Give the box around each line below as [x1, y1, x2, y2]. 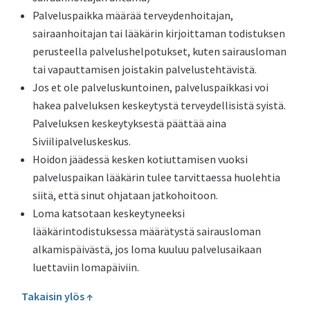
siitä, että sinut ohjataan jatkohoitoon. [33, 188, 219, 202]
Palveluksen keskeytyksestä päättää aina [33, 116, 227, 130]
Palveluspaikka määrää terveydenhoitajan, [33, 8, 234, 22]
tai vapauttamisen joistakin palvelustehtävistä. [33, 62, 257, 76]
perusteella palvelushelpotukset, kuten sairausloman [33, 44, 287, 58]
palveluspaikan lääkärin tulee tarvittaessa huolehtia [33, 170, 281, 184]
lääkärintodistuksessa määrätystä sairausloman [33, 224, 262, 238]
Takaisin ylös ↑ [21, 289, 94, 303]
